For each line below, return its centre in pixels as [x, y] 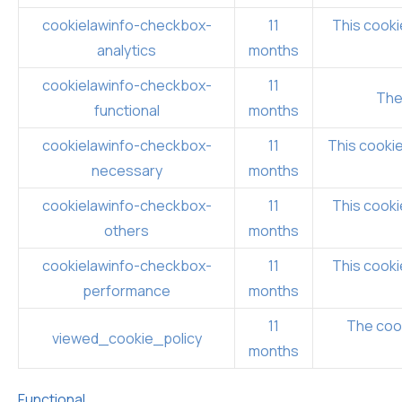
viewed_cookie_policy [127, 338]
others [127, 230]
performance [127, 290]
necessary [127, 170]
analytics [127, 50]
